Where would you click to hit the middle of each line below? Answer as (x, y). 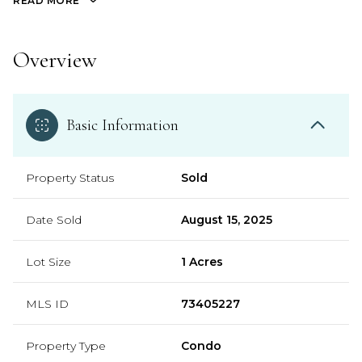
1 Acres (202, 261)
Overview (55, 59)
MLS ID (47, 303)
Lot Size (48, 261)
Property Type (66, 345)
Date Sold (54, 219)
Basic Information (122, 125)
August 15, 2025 (227, 219)
